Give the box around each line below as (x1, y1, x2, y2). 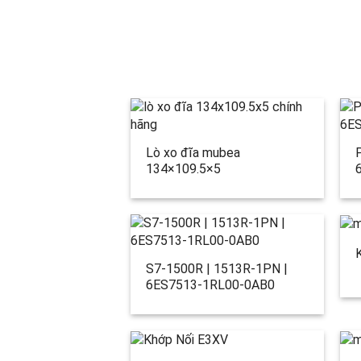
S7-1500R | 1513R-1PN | (145, 261, 288, 277)
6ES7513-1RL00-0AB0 (145, 277, 275, 293)
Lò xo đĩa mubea (145, 145, 240, 161)
